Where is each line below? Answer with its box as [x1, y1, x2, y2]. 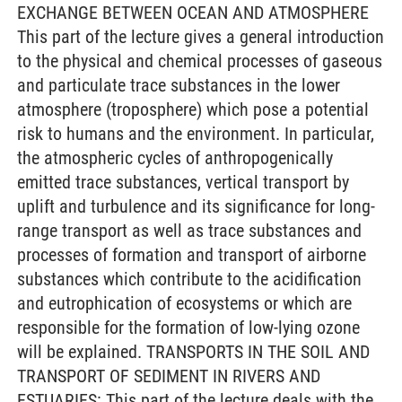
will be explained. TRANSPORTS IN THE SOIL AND [17, 341, 370, 363]
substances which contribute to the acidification [17, 268, 362, 290]
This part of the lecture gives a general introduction [17, 26, 384, 48]
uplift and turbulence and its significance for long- [17, 196, 375, 217]
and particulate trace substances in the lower [17, 74, 340, 96]
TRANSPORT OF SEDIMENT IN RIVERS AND [17, 365, 320, 387]
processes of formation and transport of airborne [17, 244, 366, 266]
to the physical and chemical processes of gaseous [17, 50, 382, 72]
